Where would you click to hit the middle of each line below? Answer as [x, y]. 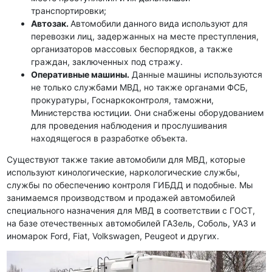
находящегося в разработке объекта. [109, 138]
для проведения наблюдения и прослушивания [129, 125]
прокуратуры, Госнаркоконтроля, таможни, [122, 100]
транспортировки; [68, 10]
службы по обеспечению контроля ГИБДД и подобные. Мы [130, 185]
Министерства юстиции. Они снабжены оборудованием [147, 112]
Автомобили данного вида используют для [159, 23]
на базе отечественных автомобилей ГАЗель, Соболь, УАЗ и [131, 223]
